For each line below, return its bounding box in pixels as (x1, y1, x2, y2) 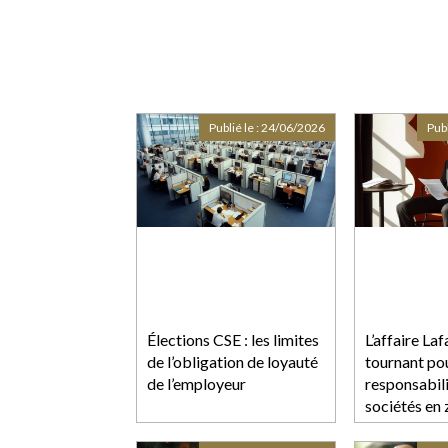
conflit (365, 417, 410, 437)
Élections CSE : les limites (147, 329, 319, 349)
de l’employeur (147, 373, 246, 393)
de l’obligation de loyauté (147, 351, 318, 371)
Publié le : (209, 119, 261, 135)
